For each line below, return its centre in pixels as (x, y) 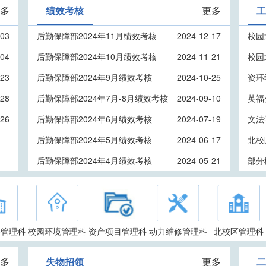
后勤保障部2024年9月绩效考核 (94, 77)
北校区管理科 (239, 231)
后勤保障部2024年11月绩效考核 (96, 35)
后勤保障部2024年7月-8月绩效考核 (102, 98)
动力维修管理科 (178, 231)
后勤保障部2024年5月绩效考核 (94, 139)
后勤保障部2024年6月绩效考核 (94, 118)
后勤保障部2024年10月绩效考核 (96, 56)
